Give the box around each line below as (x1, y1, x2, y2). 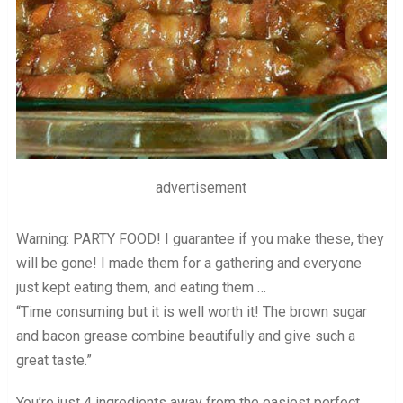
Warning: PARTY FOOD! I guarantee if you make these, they (15, 229, 384, 247)
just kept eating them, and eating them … (15, 278, 266, 296)
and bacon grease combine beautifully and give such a (15, 327, 355, 345)
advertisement (156, 178, 247, 196)
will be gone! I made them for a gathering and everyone (15, 254, 362, 272)
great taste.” (15, 351, 92, 369)
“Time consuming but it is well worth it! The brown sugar (15, 302, 367, 320)
